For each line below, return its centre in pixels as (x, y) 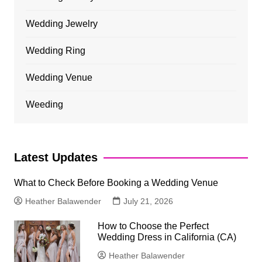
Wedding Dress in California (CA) (167, 237)
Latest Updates (56, 158)
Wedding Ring (55, 51)
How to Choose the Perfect (154, 226)
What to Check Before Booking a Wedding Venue (116, 183)
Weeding (44, 105)
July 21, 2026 (148, 201)
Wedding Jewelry (61, 24)
